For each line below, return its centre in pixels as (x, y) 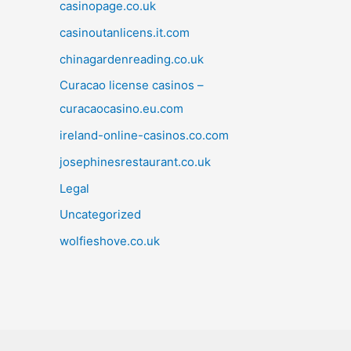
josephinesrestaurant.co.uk (135, 161)
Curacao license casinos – (132, 85)
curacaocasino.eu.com (121, 109)
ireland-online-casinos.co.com (144, 136)
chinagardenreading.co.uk (132, 59)
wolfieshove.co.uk (110, 241)
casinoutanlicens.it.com (125, 32)
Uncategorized (100, 215)
